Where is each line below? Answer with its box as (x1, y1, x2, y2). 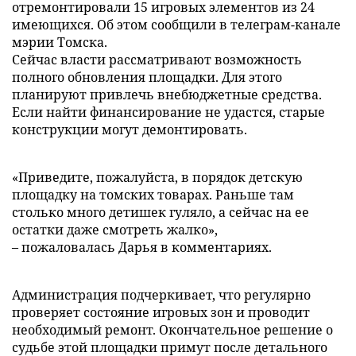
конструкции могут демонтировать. (12, 121, 247, 138)
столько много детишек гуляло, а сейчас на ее (12, 203, 309, 221)
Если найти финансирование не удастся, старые (12, 103, 325, 121)
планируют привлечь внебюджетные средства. (12, 86, 322, 103)
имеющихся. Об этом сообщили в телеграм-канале (12, 16, 341, 33)
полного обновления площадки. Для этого (12, 68, 282, 86)
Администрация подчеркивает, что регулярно (12, 286, 311, 304)
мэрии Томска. (12, 33, 107, 51)
